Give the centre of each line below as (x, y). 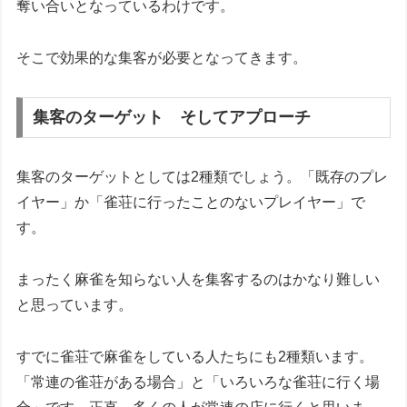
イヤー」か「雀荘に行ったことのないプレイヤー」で (191, 203)
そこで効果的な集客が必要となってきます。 (162, 57)
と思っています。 (75, 305)
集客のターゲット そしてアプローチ (172, 118)
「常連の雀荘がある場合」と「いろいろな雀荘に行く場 (199, 382)
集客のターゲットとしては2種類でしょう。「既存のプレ (203, 177)
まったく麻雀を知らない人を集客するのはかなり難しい (199, 280)
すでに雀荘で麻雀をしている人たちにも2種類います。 (195, 357)
